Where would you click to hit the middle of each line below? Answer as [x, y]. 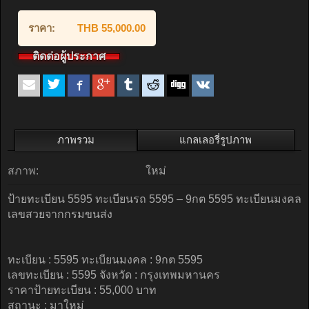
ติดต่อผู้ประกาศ [69, 56]
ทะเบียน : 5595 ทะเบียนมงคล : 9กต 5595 [105, 260]
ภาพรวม [76, 140]
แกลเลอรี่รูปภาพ [216, 140]
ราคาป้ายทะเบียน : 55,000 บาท [82, 290]
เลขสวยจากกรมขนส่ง [60, 214]
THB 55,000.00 [111, 28]
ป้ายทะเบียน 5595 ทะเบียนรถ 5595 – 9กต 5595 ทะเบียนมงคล [154, 199]
